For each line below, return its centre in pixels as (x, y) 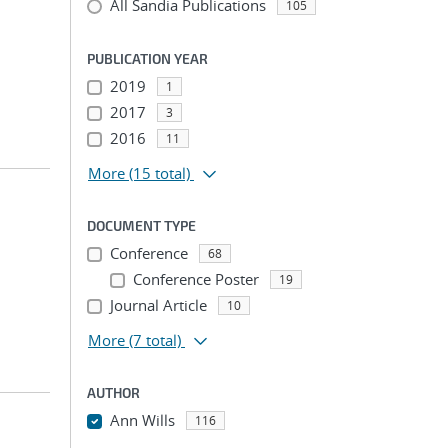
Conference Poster (195, 279)
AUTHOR (113, 392)
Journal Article (158, 305)
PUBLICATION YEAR (147, 58)
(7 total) (155, 340)
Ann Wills (142, 420)
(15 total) (159, 173)
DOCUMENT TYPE (141, 225)
